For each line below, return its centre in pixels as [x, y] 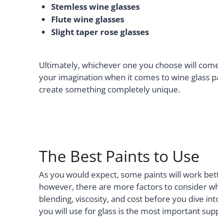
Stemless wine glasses [95, 7]
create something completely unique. [109, 89]
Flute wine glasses [88, 19]
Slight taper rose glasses [100, 32]
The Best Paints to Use [119, 156]
